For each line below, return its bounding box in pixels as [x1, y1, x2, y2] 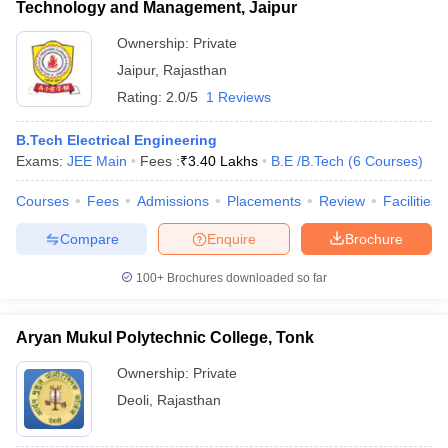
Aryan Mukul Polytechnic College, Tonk [16, 329, 314, 346]
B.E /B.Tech [271, 153, 344, 169]
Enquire [207, 230, 256, 247]
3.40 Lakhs [188, 153, 258, 169]
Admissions [137, 193, 209, 209]
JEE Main [67, 153, 127, 169]
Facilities [383, 193, 438, 209]
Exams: [16, 153, 67, 169]
